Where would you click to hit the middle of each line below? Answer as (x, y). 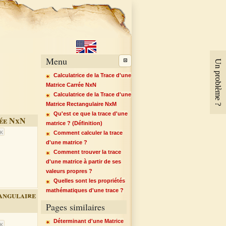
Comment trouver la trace (87, 152)
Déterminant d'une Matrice (88, 221)
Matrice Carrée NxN (71, 85)
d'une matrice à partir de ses (83, 161)
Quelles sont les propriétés (89, 181)
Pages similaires (75, 207)
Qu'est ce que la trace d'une (90, 114)
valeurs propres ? (69, 171)
